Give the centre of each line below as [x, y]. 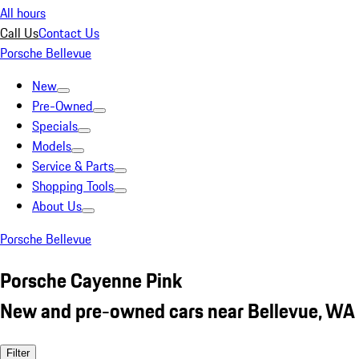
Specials [55, 126]
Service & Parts [73, 166]
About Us [57, 206]
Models [52, 146]
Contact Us [69, 33]
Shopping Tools [73, 186]
